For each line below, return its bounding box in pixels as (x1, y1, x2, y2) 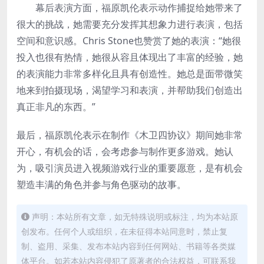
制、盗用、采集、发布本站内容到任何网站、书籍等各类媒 (21, 240, 236, 252)
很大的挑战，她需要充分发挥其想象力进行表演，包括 (16, 17, 243, 31)
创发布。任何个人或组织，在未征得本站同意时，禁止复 (21, 225, 227, 237)
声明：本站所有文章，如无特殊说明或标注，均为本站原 (32, 210, 238, 222)
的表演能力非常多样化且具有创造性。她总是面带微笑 (16, 67, 243, 80)
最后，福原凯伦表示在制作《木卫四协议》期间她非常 (16, 128, 243, 141)
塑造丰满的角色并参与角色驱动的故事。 (16, 177, 186, 191)
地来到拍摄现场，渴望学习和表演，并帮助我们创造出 (16, 83, 243, 97)
